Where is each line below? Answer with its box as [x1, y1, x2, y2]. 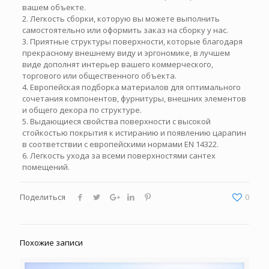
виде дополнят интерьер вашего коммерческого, [22, 58, 213, 70]
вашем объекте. [22, 1, 86, 13]
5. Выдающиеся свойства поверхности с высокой [22, 115, 211, 127]
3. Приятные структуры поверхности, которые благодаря [22, 35, 243, 47]
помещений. [22, 161, 70, 172]
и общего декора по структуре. [22, 104, 142, 115]
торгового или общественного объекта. [22, 70, 177, 81]
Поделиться [20, 191, 65, 202]
